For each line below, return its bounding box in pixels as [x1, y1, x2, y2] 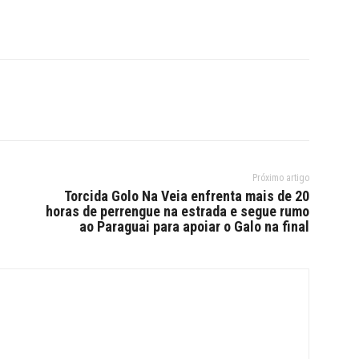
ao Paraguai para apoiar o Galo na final [79, 218, 309, 235]
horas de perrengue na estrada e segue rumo [45, 203, 309, 220]
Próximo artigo [252, 172, 309, 184]
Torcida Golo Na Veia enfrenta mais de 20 [63, 188, 309, 204]
